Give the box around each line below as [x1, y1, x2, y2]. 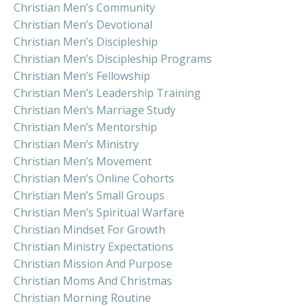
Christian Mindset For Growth [14, 221, 165, 237]
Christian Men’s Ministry [14, 136, 139, 152]
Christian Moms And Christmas [14, 273, 172, 288]
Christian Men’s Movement [14, 153, 152, 169]
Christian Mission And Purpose [14, 255, 172, 271]
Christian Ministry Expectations [14, 238, 173, 254]
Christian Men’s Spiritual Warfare [14, 204, 184, 220]
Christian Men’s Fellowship [14, 68, 150, 83]
